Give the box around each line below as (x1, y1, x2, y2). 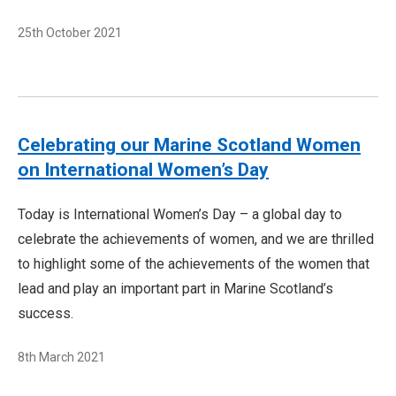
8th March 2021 (18, 350, 105, 364)
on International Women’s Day (18, 159, 269, 180)
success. (18, 305, 73, 322)
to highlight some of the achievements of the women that (18, 255, 369, 272)
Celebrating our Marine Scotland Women (18, 134, 361, 156)
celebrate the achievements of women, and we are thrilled (18, 231, 374, 247)
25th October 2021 (18, 26, 122, 40)
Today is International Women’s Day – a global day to (18, 206, 342, 223)
